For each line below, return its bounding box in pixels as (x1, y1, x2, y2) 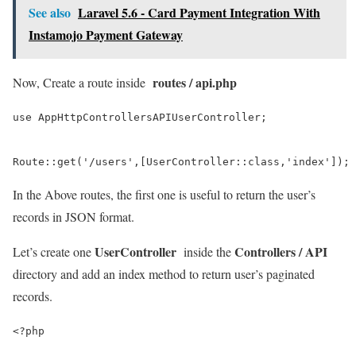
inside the (176, 242, 234, 260)
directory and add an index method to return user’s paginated (13, 265, 315, 282)
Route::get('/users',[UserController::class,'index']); (13, 155, 350, 168)
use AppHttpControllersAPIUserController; (13, 110, 267, 123)
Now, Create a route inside (13, 73, 153, 91)
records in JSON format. (13, 207, 134, 225)
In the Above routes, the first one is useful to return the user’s (13, 185, 315, 203)
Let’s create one (13, 242, 95, 260)
